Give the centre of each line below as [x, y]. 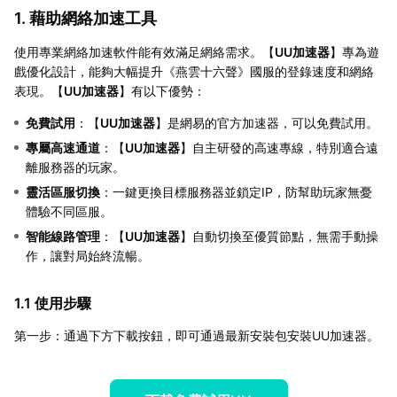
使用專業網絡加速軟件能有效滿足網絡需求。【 [144, 51]
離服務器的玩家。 [75, 167]
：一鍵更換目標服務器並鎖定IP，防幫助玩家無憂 [236, 191]
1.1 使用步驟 [53, 303]
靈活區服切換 [63, 191]
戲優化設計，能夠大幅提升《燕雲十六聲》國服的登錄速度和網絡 [194, 71]
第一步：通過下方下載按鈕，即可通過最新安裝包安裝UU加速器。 [197, 335]
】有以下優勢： [162, 90]
